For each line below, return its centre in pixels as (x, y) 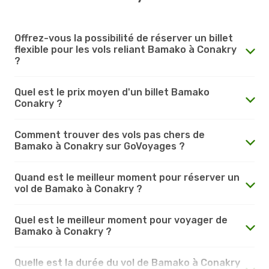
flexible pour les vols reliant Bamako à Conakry (125, 49)
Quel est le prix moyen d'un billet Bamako (112, 92)
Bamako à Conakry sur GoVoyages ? (100, 146)
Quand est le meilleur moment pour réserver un (127, 177)
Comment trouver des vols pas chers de (110, 134)
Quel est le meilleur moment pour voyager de (121, 220)
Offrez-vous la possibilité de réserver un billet (124, 38)
